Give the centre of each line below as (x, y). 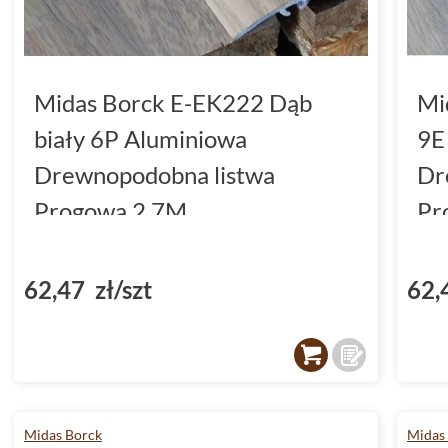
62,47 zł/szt (88, 289)
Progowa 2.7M (110, 210)
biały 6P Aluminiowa (140, 138)
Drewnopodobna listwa (154, 174)
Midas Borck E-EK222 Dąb (173, 102)
